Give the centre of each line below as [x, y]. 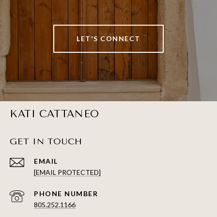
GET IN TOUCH [46, 142]
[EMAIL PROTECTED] [67, 172]
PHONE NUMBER [66, 194]
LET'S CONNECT [108, 39]
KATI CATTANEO [54, 114]
